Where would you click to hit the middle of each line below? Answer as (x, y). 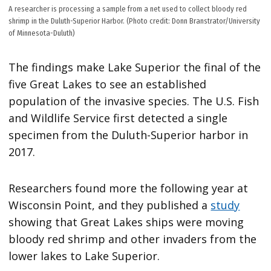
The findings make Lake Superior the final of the (135, 67)
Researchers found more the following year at (129, 188)
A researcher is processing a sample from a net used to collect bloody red (128, 8)
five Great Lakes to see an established (108, 84)
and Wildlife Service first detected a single (118, 118)
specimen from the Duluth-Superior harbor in (129, 135)
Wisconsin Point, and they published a (110, 205)
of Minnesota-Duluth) (42, 33)
